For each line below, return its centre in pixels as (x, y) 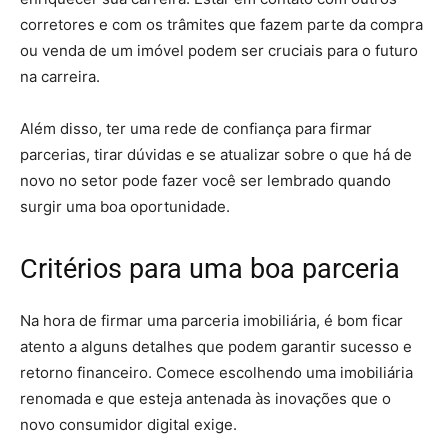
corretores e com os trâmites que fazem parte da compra (221, 24)
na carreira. (60, 76)
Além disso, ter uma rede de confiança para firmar (196, 128)
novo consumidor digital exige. (128, 424)
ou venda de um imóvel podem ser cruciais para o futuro (219, 50)
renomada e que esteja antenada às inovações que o (205, 398)
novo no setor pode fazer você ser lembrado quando (205, 180)
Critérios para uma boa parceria (210, 269)
